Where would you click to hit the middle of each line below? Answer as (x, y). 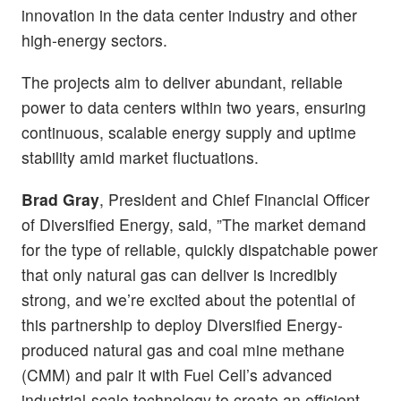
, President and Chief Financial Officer (235, 200)
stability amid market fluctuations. (140, 157)
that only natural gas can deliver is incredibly (179, 275)
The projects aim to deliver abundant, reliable (182, 81)
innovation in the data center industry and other (189, 14)
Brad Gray (60, 200)
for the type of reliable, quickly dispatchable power (200, 250)
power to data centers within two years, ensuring (194, 107)
